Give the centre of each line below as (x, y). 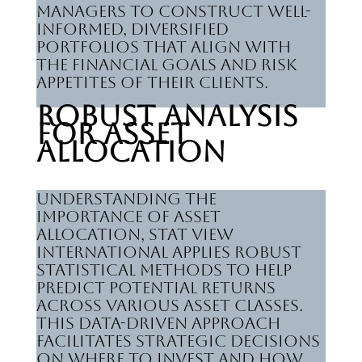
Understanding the (126, 199)
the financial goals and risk (166, 65)
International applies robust (168, 252)
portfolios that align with (163, 47)
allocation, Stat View (135, 234)
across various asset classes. (169, 305)
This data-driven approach (158, 323)
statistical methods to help (164, 270)
